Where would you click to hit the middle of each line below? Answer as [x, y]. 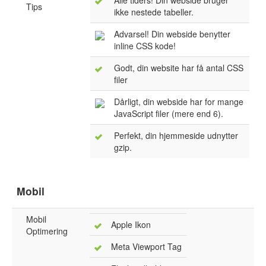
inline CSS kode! [145, 46]
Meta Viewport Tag [146, 247]
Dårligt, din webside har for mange [179, 102]
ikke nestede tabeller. [154, 12]
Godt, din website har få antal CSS [179, 68]
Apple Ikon [131, 225]
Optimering [47, 231]
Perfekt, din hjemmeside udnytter [176, 136]
